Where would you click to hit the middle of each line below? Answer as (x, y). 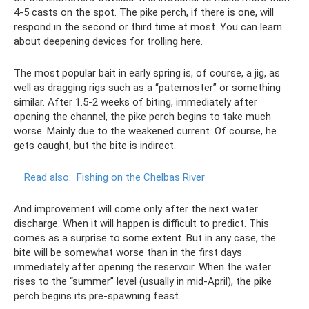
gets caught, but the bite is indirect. (95, 146)
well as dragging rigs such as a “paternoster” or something (147, 88)
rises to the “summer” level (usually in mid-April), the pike (143, 282)
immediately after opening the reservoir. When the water (142, 267)
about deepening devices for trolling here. (108, 42)
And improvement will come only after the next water (136, 209)
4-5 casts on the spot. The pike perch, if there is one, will (144, 13)
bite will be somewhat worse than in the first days (128, 253)
